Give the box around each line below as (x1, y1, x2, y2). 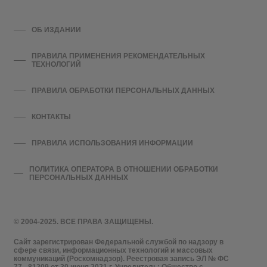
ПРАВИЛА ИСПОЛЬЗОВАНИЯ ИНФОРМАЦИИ (32, 139, 193, 148)
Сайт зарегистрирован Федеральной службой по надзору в (14, 238, 223, 247)
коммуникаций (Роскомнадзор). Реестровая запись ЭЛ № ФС (14, 254, 229, 263)
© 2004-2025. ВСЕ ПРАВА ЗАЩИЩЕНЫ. (14, 218, 153, 226)
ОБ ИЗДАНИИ (32, 26, 81, 35)
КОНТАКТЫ (32, 113, 71, 122)
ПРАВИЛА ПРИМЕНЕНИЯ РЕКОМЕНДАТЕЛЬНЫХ (31, 52, 205, 61)
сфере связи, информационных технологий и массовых (14, 246, 213, 255)
